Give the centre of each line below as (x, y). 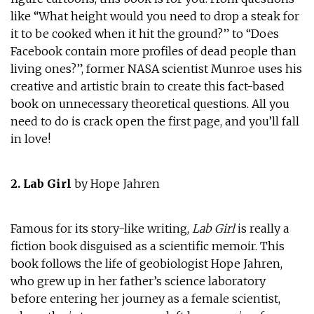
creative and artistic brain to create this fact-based (147, 86)
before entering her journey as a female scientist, (145, 299)
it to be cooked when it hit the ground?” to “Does (144, 33)
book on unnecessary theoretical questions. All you (150, 103)
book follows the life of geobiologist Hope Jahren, (146, 264)
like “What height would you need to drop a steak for (155, 16)
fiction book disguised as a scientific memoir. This (147, 246)
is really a (262, 229)
